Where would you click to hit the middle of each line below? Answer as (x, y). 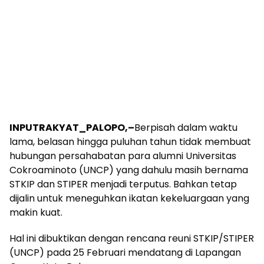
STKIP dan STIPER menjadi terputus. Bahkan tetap (123, 184)
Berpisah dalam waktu (186, 127)
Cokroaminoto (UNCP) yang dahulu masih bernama (129, 170)
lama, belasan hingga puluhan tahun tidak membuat (130, 141)
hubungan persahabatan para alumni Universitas (123, 156)
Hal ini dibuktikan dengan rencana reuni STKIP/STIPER (132, 238)
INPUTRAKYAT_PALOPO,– (72, 127)
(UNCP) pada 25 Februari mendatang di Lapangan (125, 252)
